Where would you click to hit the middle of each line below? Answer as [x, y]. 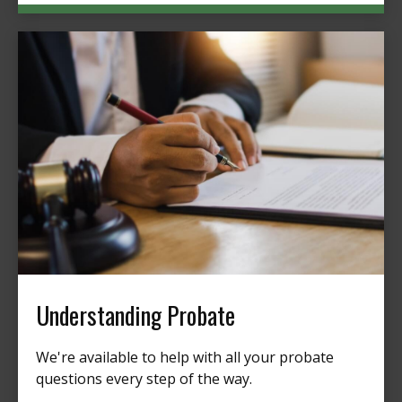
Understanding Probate [135, 315]
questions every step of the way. [144, 379]
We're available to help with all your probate [185, 358]
